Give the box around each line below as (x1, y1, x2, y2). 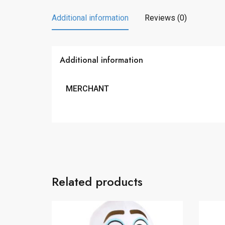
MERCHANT (66, 83, 109, 93)
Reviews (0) (145, 13, 187, 23)
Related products (52, 172, 143, 190)
